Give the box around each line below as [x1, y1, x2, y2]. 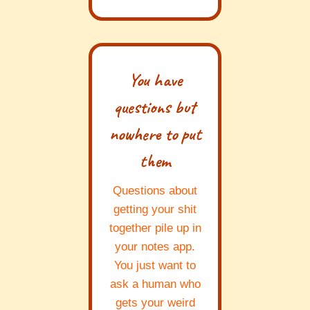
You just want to [114, 259, 196, 273]
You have [128, 69, 182, 92]
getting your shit [113, 203, 197, 217]
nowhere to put [109, 122, 201, 146]
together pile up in [109, 221, 201, 235]
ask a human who [109, 277, 201, 291]
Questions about [113, 184, 197, 198]
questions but [114, 95, 196, 119]
